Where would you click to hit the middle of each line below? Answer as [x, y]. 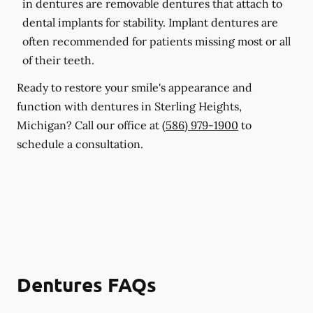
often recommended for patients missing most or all [156, 41]
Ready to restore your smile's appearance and [134, 87]
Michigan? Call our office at [89, 125]
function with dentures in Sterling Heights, [129, 106]
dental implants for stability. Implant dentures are [150, 22]
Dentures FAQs [87, 284]
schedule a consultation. [80, 144]
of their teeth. [58, 60]
